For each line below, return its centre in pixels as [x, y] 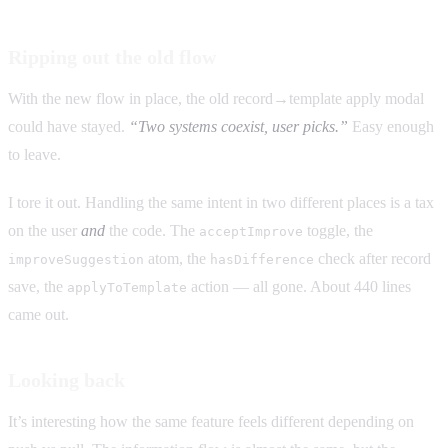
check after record [372, 259]
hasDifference [262, 260]
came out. [38, 315]
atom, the [177, 259]
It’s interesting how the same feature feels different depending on [211, 422]
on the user [44, 231]
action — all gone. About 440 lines [299, 287]
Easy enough [391, 127]
